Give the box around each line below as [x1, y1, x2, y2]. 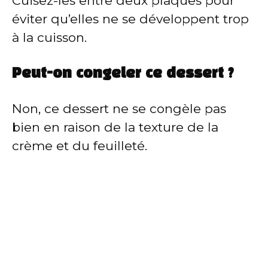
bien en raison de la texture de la [12, 120, 218, 135]
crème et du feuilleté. [12, 138, 147, 154]
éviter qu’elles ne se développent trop [12, 11, 249, 26]
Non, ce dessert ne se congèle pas [12, 101, 226, 117]
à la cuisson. [12, 29, 87, 45]
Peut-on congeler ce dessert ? [12, 68, 234, 81]
